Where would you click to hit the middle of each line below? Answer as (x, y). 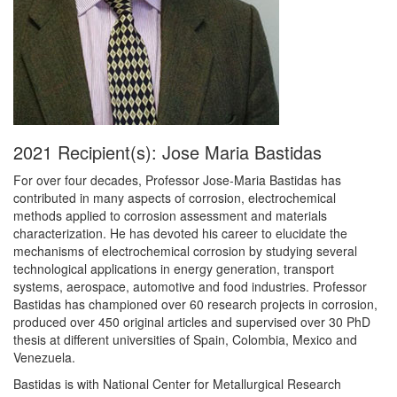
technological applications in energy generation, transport (174, 269)
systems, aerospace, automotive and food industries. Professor (190, 286)
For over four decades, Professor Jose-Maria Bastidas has (177, 180)
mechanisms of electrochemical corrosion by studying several (185, 251)
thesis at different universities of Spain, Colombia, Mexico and (185, 339)
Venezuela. (44, 357)
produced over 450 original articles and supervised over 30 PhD (192, 322)
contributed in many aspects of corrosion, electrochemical (175, 198)
